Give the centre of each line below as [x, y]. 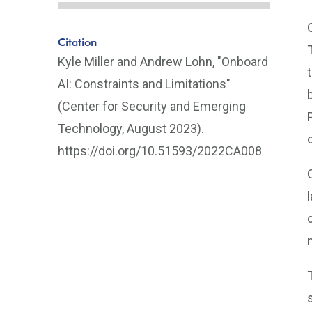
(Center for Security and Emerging [152, 106]
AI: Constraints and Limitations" [145, 84]
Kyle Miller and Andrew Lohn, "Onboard [163, 62]
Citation [78, 42]
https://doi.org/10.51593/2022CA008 [160, 151]
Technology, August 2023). [131, 128]
